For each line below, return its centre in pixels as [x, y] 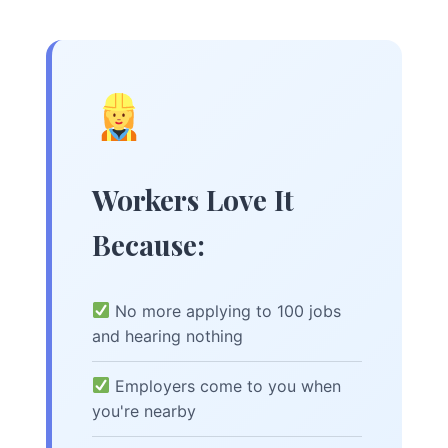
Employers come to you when [226, 385]
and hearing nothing [167, 335]
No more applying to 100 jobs [226, 310]
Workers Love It [193, 199]
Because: [148, 244]
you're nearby [144, 410]
